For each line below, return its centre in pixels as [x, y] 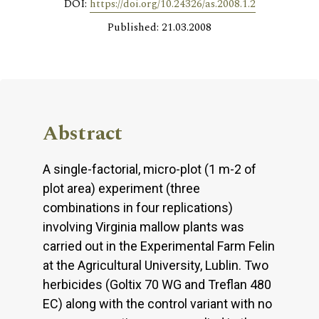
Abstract [83, 133]
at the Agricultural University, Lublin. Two [156, 265]
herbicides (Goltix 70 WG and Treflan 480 [157, 284]
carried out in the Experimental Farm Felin [159, 246]
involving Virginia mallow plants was [143, 226]
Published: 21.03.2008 [159, 27]
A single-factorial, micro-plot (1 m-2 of [150, 169]
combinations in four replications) [138, 207]
